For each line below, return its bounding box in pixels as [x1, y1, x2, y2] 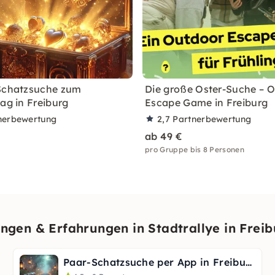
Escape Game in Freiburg [145, 96, 268, 109]
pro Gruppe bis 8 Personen [145, 145, 244, 154]
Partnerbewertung [172, 114, 252, 125]
